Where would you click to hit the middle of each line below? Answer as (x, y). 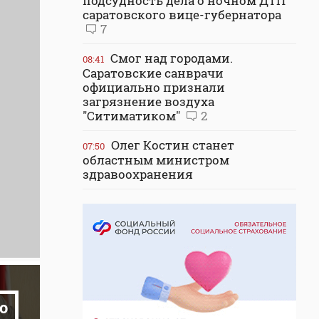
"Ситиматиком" (133, 116)
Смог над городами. (170, 58)
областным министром (156, 160)
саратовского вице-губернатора (182, 15)
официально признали (154, 87)
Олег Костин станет (171, 145)
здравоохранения (138, 174)
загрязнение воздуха (148, 101)
